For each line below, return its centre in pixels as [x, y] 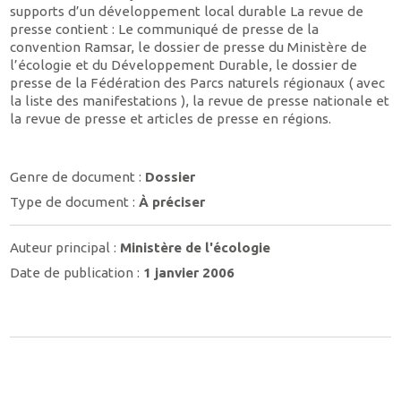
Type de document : [75, 201]
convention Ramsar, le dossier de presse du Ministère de [189, 47]
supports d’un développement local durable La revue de [187, 11]
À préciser [172, 201]
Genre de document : [78, 177]
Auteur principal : [65, 248]
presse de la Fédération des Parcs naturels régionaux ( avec [198, 82]
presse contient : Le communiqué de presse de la [165, 29]
